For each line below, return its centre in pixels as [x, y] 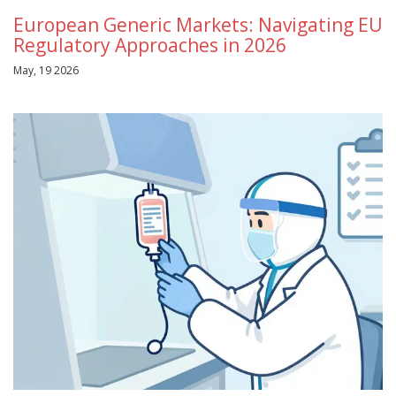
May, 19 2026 [46, 70]
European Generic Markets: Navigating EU [198, 24]
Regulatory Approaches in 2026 [150, 45]
